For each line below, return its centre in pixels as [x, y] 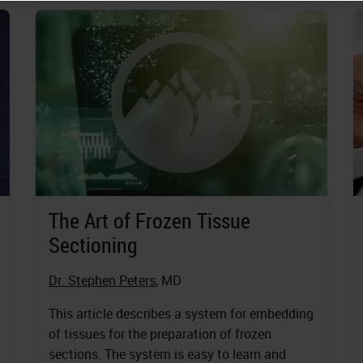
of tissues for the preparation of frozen [160, 334]
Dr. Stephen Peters [102, 281]
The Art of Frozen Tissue [149, 221]
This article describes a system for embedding [181, 314]
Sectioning [93, 246]
